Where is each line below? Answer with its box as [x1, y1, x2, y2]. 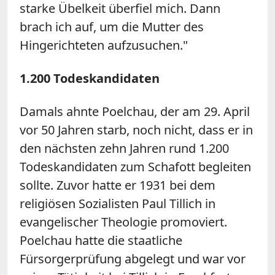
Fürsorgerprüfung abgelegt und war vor [20, 250, 246, 267]
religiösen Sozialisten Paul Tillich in [20, 195, 215, 212]
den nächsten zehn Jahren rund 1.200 [20, 139, 229, 157]
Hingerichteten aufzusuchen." [20, 36, 188, 53]
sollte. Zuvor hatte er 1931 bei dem [20, 176, 215, 193]
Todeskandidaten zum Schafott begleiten [20, 158, 251, 175]
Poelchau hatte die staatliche [20, 231, 182, 249]
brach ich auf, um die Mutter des [20, 18, 204, 35]
